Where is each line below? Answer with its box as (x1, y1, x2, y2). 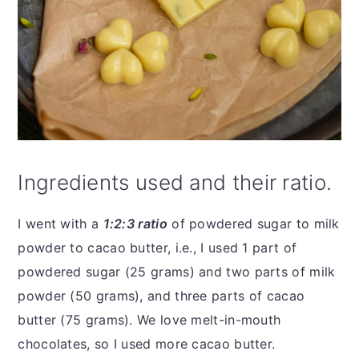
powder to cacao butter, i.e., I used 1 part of (18, 239, 297, 256)
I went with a (18, 215, 103, 232)
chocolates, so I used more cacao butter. (18, 335, 280, 352)
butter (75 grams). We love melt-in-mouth (18, 311, 281, 328)
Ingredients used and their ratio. (18, 169, 333, 195)
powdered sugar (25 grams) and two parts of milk (18, 263, 336, 280)
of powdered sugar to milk (167, 215, 340, 232)
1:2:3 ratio (103, 215, 167, 232)
